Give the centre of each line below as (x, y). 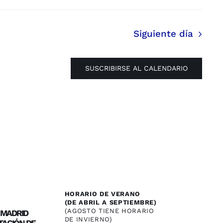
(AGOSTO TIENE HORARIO (109, 211)
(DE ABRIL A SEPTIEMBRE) (111, 203)
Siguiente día (163, 34)
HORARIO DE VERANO (102, 194)
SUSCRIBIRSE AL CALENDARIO (136, 68)
